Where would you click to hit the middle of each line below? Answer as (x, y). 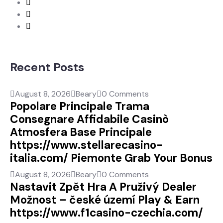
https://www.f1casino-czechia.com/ (107, 213)
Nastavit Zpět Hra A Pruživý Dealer (103, 187)
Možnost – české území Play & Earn (105, 200)
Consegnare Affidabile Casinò (89, 119)
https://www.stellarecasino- (86, 145)
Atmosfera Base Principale (81, 132)
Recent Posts (47, 67)
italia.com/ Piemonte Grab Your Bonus (111, 158)
